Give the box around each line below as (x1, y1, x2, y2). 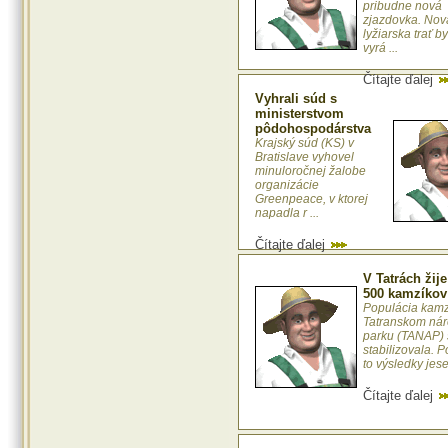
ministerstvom (255, 106, 344, 122)
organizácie (255, 178, 319, 193)
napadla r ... (255, 206, 319, 221)
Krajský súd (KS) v (255, 136, 354, 151)
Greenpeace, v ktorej (255, 192, 368, 207)
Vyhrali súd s (255, 91, 337, 107)
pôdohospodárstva (255, 121, 371, 137)
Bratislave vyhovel (255, 150, 354, 165)
